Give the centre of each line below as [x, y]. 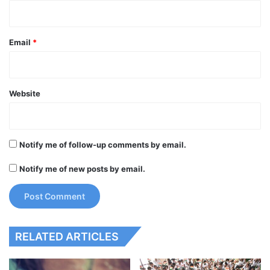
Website [25, 93]
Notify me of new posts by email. [82, 168]
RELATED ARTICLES [67, 236]
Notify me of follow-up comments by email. [103, 144]
